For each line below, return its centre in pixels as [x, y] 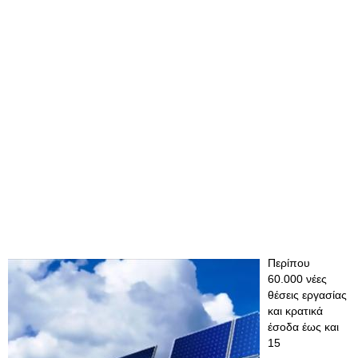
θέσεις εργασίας [307, 295]
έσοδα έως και [303, 327]
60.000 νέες [297, 279]
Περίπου [289, 263]
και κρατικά [295, 311]
